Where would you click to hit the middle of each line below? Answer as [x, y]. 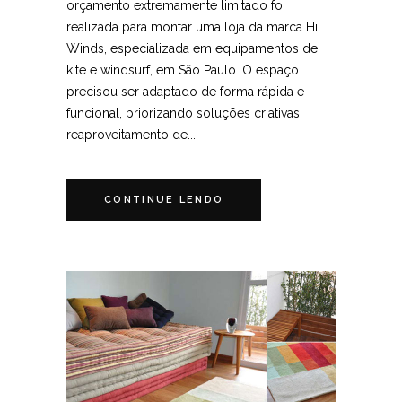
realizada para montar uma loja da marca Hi [192, 26]
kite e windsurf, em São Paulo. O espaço [183, 70]
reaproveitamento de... [131, 134]
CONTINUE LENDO [164, 199]
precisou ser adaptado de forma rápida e [185, 91]
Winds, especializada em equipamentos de [192, 48]
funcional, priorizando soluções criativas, [184, 113]
